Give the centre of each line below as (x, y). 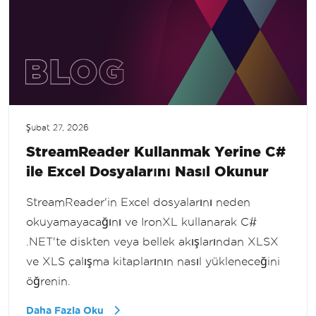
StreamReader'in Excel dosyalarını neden (138, 202)
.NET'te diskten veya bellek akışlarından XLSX (152, 241)
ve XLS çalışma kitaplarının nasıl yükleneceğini (153, 261)
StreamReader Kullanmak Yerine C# (156, 151)
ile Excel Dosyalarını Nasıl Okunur (147, 171)
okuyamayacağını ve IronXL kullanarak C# (141, 221)
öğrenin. (48, 281)
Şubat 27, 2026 (57, 127)
